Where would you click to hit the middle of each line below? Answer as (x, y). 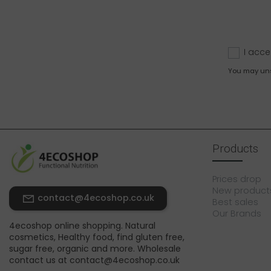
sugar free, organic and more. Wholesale (95, 249)
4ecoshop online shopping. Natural (82, 226)
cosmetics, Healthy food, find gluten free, (97, 237)
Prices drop (237, 179)
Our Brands (237, 214)
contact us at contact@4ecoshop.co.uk (94, 260)
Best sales (235, 202)
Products (235, 149)
